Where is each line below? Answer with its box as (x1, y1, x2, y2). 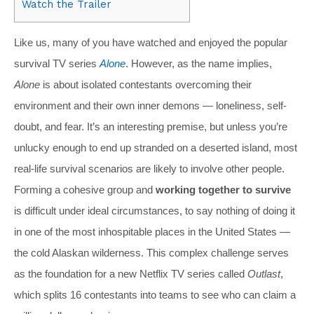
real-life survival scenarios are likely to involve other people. (14, 162, 285, 175)
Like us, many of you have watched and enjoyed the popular (14, 36, 287, 48)
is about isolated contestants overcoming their (43, 78, 252, 90)
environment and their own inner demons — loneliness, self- (14, 99, 287, 111)
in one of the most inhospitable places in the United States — (14, 225, 290, 238)
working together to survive (156, 183, 291, 196)
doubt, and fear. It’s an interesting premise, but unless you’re (14, 120, 287, 132)
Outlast (247, 267, 280, 280)
